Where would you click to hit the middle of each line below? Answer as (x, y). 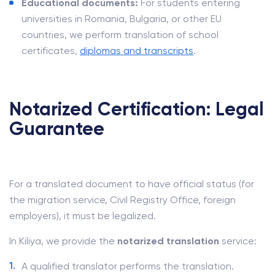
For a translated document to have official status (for (132, 184)
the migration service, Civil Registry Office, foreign (122, 200)
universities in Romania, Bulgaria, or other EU (122, 19)
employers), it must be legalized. (83, 216)
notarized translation (168, 241)
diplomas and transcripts (137, 51)
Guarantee (57, 129)
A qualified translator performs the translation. (128, 266)
